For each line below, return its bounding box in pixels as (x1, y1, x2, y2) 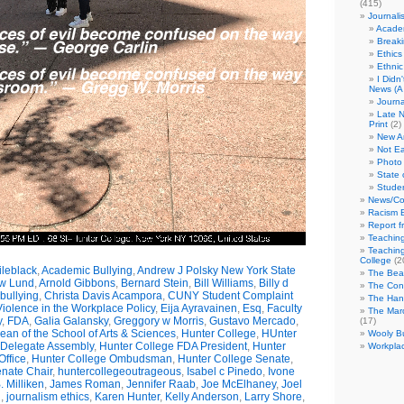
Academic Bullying (41, 264, 133, 277)
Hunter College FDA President (98, 340, 247, 353)
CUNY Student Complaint (167, 289, 293, 302)
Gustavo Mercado (208, 315, 296, 327)
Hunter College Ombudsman (32, 353, 172, 365)
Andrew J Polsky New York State (137, 264, 296, 277)
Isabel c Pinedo (187, 365, 262, 378)
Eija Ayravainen (160, 302, 237, 315)
